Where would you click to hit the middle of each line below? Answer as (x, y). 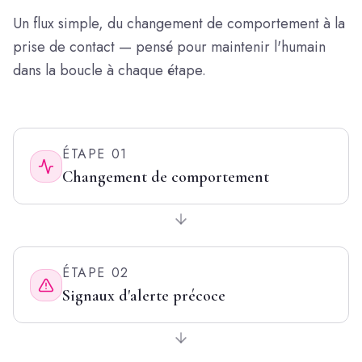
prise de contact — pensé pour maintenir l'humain (169, 47)
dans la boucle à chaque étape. (109, 70)
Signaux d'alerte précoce (144, 296)
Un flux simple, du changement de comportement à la (179, 23)
